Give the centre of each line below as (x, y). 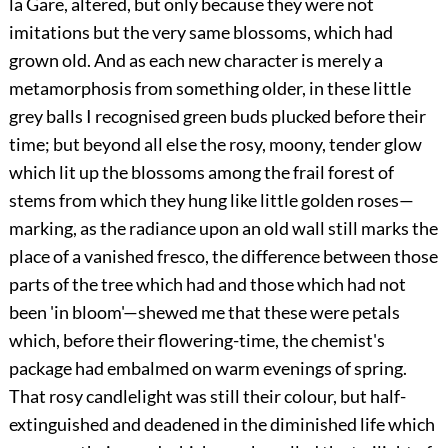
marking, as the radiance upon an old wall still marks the (223, 228)
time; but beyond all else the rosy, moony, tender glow (215, 144)
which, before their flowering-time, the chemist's (196, 340)
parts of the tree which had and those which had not (207, 284)
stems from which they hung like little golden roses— (211, 200)
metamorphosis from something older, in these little (209, 88)
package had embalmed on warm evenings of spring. (207, 368)
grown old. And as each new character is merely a (195, 60)
